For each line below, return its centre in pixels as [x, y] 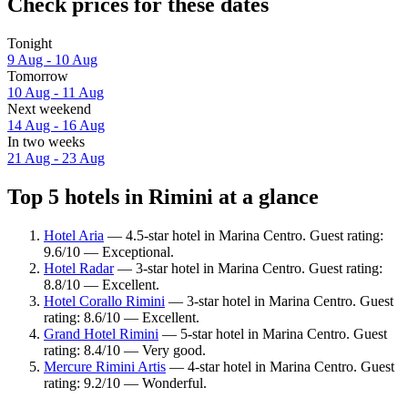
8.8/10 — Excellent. [102, 284]
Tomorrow [38, 76]
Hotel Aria [74, 235]
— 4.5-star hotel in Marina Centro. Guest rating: [244, 235]
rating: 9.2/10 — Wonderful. [125, 382]
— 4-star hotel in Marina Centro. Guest [280, 366]
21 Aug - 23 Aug [56, 158]
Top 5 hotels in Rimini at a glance [163, 196]
